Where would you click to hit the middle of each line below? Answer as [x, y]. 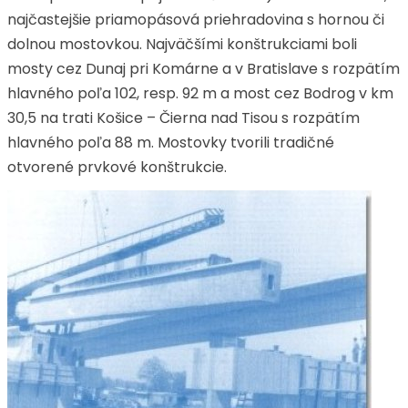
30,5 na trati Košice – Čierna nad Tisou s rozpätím [184, 118]
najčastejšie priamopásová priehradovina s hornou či [196, 20]
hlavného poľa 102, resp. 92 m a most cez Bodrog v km [200, 93]
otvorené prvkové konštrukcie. [117, 167]
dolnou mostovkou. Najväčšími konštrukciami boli [182, 44]
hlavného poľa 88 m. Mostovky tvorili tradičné [171, 143]
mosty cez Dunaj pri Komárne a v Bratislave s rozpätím [204, 69]
